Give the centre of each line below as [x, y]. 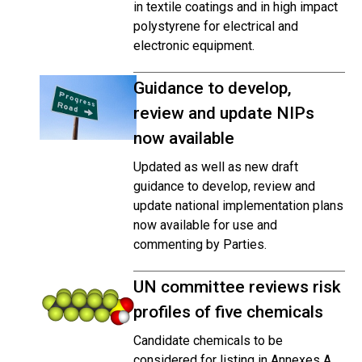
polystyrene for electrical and [216, 26]
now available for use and [205, 225]
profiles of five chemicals [228, 312]
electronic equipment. [194, 46]
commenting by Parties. [200, 244]
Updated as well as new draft [216, 167]
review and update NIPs [224, 113]
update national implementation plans [238, 206]
